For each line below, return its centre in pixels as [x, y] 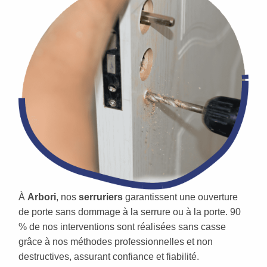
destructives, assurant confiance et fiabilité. [109, 257]
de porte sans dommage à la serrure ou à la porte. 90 [130, 212]
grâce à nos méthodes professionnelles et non [116, 242]
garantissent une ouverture [180, 197]
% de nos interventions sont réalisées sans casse [122, 227]
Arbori [42, 197]
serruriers [101, 197]
